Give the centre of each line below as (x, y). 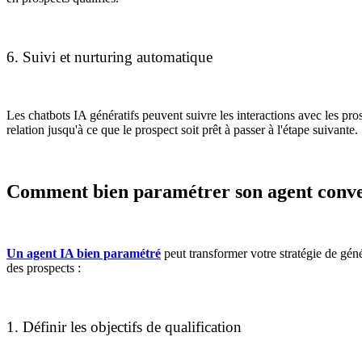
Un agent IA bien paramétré (84, 254)
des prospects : (44, 268)
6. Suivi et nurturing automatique (109, 57)
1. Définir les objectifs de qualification (124, 327)
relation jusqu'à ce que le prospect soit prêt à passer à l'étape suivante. (182, 130)
